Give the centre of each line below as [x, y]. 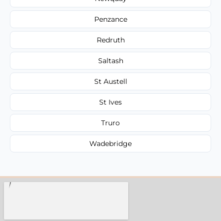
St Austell [110, 81]
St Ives [110, 102]
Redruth [110, 40]
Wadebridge [110, 143]
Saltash [110, 60]
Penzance [110, 19]
